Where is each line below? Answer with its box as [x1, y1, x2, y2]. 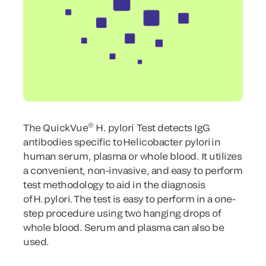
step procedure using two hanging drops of [23, 207, 221, 218]
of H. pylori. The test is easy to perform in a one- [23, 193, 236, 204]
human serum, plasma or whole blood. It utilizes [23, 150, 242, 161]
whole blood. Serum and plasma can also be [23, 221, 224, 233]
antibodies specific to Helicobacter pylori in [23, 136, 221, 147]
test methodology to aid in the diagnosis [23, 179, 205, 190]
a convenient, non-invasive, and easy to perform [23, 164, 243, 176]
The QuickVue [23, 122, 88, 133]
